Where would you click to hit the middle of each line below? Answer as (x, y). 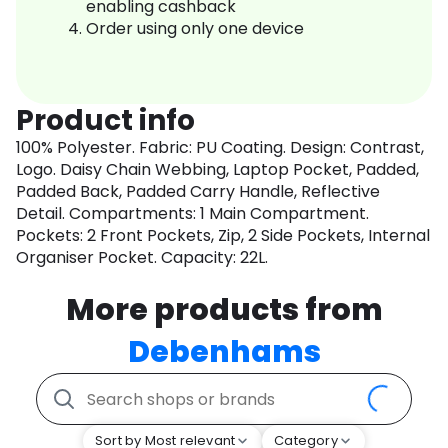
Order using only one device (195, 29)
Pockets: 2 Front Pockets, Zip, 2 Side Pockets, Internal (223, 236)
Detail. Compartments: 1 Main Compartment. (192, 214)
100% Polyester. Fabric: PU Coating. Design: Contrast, (220, 148)
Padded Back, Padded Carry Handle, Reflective (198, 192)
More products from (224, 310)
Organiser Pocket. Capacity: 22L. (142, 258)
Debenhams (224, 352)
